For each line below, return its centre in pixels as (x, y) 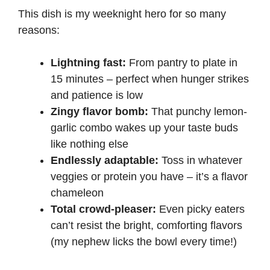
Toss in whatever (200, 160)
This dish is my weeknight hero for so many (122, 14)
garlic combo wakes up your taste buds (144, 127)
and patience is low (97, 95)
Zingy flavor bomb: (99, 111)
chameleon (77, 193)
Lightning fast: (88, 62)
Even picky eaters (200, 209)
